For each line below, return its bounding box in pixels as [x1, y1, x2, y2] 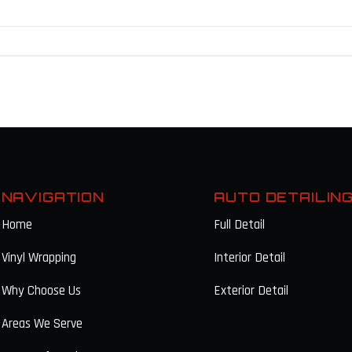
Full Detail [214, 215, 266, 233]
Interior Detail [214, 248, 286, 266]
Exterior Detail [214, 281, 289, 299]
